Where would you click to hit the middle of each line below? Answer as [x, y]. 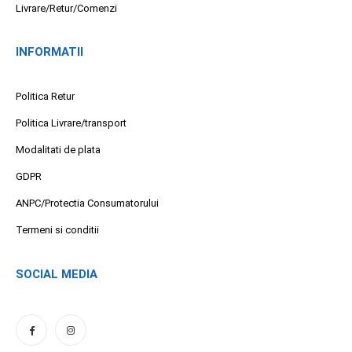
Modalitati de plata [58, 150]
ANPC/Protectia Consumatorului [87, 203]
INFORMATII [49, 52]
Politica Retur [45, 97]
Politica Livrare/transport [71, 123]
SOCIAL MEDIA [57, 274]
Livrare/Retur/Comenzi [66, 8]
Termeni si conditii [57, 230]
